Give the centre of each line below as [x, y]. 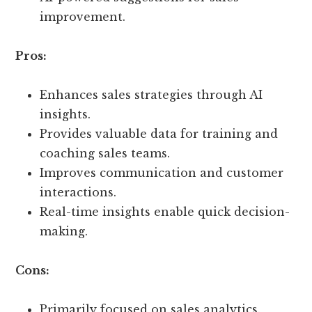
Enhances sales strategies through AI [151, 95]
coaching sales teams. [105, 154]
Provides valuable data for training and [159, 134]
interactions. [78, 193]
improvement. [83, 17]
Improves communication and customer [162, 173]
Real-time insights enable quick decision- [165, 212]
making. [64, 232]
